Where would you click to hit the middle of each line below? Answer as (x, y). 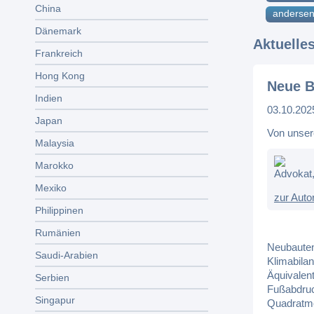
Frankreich (59, 53)
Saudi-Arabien (67, 255)
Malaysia (55, 143)
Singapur (55, 300)
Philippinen (59, 210)
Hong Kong (60, 76)
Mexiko (51, 188)
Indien (49, 98)
